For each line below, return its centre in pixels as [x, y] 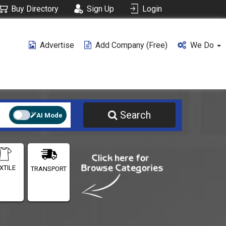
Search [136, 115]
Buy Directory [35, 9]
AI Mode [49, 115]
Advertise [57, 45]
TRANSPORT [49, 168]
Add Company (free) [131, 45]
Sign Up [100, 9]
